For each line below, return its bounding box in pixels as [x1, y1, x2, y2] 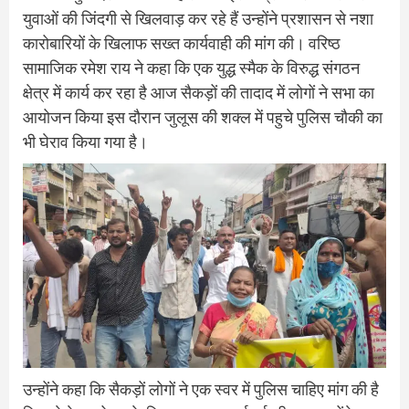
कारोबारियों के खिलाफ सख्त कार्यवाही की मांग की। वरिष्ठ [23, 32, 341, 54]
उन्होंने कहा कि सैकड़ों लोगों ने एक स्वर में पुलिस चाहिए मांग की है [23, 378, 379, 400]
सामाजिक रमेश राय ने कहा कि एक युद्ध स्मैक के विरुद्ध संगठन [23, 57, 360, 79]
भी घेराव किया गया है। [23, 131, 148, 152]
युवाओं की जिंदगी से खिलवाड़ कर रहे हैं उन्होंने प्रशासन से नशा [23, 7, 373, 29]
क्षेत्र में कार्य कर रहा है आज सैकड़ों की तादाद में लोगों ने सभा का [23, 81, 374, 103]
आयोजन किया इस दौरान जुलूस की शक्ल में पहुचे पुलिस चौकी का [23, 106, 383, 128]
